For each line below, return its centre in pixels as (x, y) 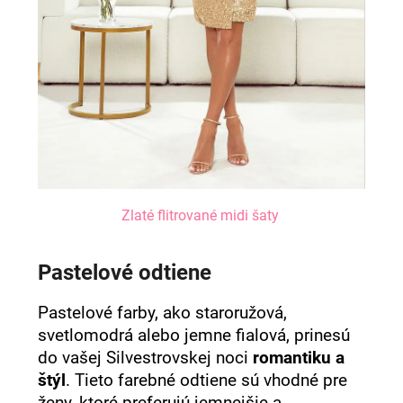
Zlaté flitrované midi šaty (200, 215)
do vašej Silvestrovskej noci (146, 358)
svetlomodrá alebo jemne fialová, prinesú (194, 335)
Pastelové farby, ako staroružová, (163, 313)
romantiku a (299, 358)
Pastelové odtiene (125, 272)
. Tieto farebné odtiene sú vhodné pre (207, 380)
